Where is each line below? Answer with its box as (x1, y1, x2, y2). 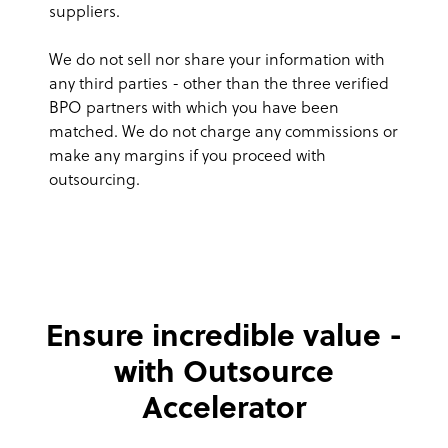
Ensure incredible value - (46, 322, 402, 356)
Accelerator (142, 394, 306, 428)
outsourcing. (49, 172, 140, 191)
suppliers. (49, 4, 120, 23)
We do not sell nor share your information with (49, 52, 385, 71)
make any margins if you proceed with (49, 148, 326, 167)
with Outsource (114, 358, 334, 392)
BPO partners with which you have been (49, 100, 339, 119)
